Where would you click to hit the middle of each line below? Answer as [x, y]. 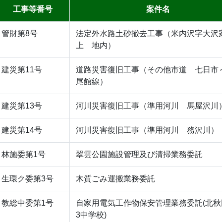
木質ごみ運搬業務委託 [115, 178]
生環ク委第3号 [28, 178]
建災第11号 [22, 69]
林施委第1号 [24, 154]
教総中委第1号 [28, 203]
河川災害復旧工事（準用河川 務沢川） [147, 130]
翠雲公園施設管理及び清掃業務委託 [139, 154]
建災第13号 [22, 106]
